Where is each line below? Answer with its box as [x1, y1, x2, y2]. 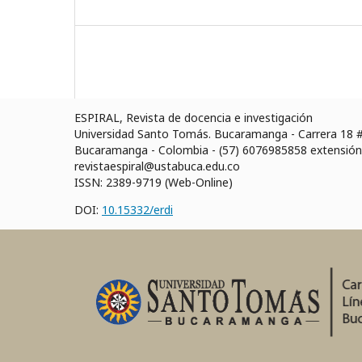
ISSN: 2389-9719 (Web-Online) [74, 175, 233, 191]
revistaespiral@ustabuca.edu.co [74, 158, 240, 175]
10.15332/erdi [102, 202, 173, 218]
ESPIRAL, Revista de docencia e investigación [74, 110, 313, 126]
